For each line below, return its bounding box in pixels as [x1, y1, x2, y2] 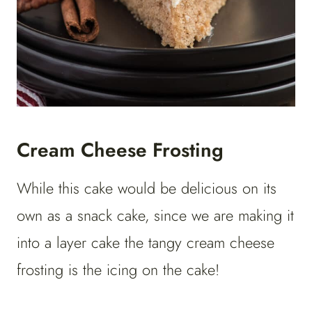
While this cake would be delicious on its [17, 177, 276, 200]
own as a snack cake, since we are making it [17, 204, 294, 227]
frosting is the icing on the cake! [17, 258, 224, 281]
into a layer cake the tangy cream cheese [17, 231, 274, 254]
